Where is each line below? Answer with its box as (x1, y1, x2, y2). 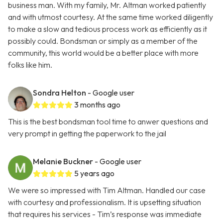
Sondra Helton (33, 88, 86, 98)
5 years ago (74, 168, 114, 179)
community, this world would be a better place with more (8, 48, 199, 58)
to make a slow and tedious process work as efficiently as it (8, 24, 207, 34)
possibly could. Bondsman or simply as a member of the (8, 36, 198, 46)
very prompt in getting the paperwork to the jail (8, 128, 166, 139)
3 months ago (74, 100, 120, 110)
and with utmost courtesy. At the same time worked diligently (8, 12, 213, 22)
